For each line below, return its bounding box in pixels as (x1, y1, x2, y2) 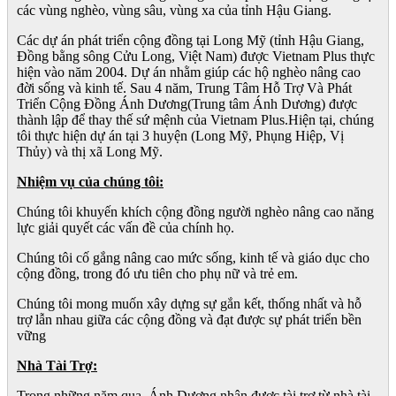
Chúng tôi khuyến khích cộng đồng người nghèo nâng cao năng (17, 204, 374, 220)
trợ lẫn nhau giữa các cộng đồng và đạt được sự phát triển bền (17, 312, 362, 328)
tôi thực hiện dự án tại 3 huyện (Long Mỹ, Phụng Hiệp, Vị (17, 128, 344, 144)
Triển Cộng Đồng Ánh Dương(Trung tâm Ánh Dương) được (17, 96, 357, 112)
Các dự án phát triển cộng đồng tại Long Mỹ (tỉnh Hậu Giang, (17, 33, 364, 49)
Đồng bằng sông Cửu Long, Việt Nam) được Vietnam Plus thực (17, 49, 375, 65)
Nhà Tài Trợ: (17, 358, 97, 374)
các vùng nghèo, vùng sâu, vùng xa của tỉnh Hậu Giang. (17, 3, 331, 19)
